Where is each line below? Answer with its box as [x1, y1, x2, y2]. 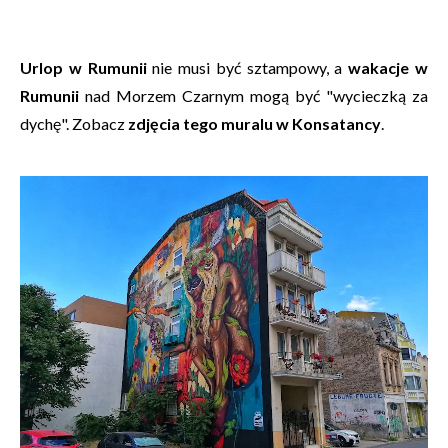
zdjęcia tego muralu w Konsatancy [128, 114, 381, 133]
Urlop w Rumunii [20, 58, 147, 77]
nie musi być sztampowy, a [146, 58, 349, 77]
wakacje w [348, 58, 429, 77]
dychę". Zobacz [20, 114, 128, 133]
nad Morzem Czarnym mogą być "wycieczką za [79, 86, 428, 105]
